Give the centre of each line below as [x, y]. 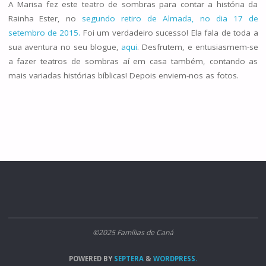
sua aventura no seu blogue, [65, 47]
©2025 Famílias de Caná [133, 233]
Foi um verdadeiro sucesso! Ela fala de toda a [169, 33]
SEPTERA [128, 258]
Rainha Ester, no [45, 19]
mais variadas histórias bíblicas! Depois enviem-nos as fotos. [123, 76]
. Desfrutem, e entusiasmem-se [198, 47]
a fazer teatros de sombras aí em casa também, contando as [133, 61]
